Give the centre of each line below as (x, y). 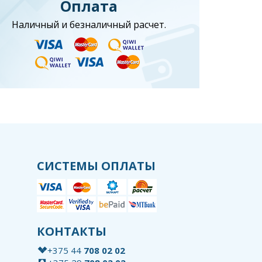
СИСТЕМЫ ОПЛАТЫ (96, 166)
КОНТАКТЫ (72, 232)
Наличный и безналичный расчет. (89, 25)
